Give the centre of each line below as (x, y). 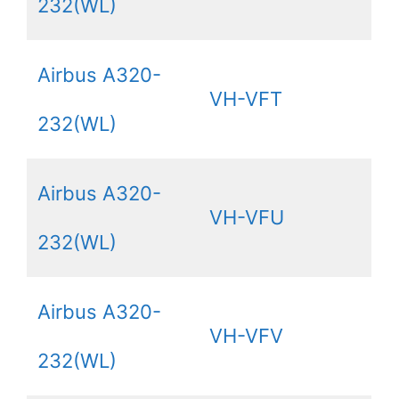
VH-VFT (246, 98)
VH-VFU (247, 217)
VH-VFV (246, 335)
